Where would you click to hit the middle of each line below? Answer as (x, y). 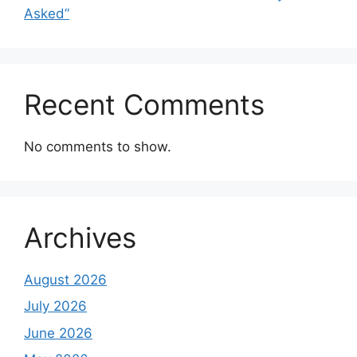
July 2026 (55, 306)
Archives (80, 237)
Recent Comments (144, 104)
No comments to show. (98, 146)
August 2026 (65, 279)
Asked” (47, 13)
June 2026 (58, 333)
